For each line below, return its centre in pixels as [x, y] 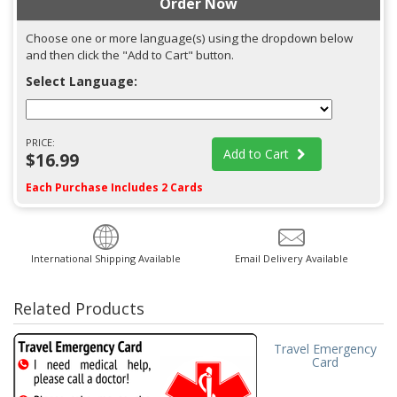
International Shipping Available [106, 259]
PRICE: [40, 143]
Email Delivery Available [291, 259]
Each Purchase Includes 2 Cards [114, 188]
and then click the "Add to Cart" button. [130, 55]
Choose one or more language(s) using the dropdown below [189, 39]
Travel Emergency [325, 349]
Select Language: [82, 82]
